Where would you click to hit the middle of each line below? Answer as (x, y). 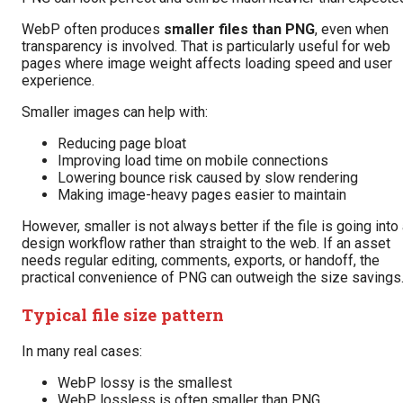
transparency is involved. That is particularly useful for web (206, 47)
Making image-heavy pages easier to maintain (202, 195)
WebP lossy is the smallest (145, 382)
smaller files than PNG (239, 30)
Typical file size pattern (123, 315)
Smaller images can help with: (115, 112)
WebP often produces (93, 30)
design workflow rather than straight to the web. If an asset (206, 244)
